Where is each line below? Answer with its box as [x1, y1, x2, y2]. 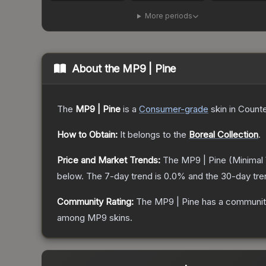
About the [71, 62, 123, 75]
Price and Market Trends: [57, 154, 160, 166]
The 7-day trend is [86, 170, 164, 182]
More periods [144, 11, 192, 21]
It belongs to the [120, 129, 189, 141]
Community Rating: [57, 196, 134, 208]
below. [57, 170, 84, 182]
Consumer [139, 103, 180, 115]
